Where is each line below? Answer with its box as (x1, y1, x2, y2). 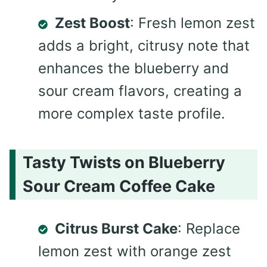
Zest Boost (55, 14, 130, 32)
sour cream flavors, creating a (38, 82, 242, 100)
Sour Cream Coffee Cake (23, 176, 215, 196)
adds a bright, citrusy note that (38, 37, 250, 55)
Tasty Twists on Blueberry (23, 152, 225, 172)
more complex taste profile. (38, 105, 225, 123)
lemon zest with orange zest (38, 242, 231, 260)
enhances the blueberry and (38, 60, 229, 77)
